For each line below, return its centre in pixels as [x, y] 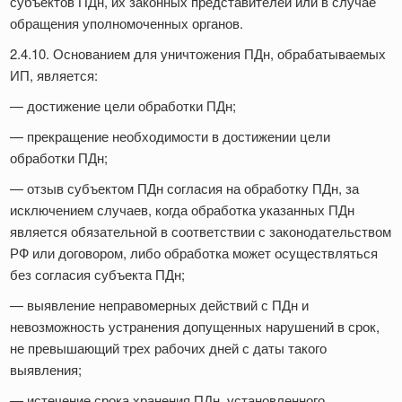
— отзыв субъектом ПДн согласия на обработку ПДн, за [184, 188]
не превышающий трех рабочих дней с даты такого [168, 348]
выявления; [48, 370]
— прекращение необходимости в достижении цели [170, 136]
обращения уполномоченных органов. [128, 23]
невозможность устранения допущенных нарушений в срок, [195, 327]
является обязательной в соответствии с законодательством [201, 232]
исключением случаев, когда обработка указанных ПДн [182, 210]
